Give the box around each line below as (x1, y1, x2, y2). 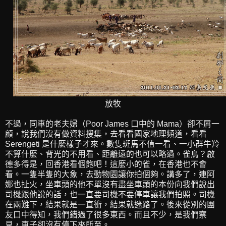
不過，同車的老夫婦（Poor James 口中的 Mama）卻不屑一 (5, 120, 219, 129)
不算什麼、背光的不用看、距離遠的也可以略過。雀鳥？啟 (5, 150, 215, 159)
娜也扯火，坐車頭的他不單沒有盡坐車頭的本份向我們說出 (5, 180, 215, 189)
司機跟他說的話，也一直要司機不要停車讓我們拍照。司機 (5, 190, 215, 199)
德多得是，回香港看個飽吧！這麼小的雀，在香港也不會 (5, 160, 207, 169)
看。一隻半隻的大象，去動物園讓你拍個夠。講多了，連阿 (5, 170, 215, 179)
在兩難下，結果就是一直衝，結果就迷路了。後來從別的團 (5, 200, 215, 209)
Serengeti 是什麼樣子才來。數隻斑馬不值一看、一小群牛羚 (5, 140, 219, 149)
